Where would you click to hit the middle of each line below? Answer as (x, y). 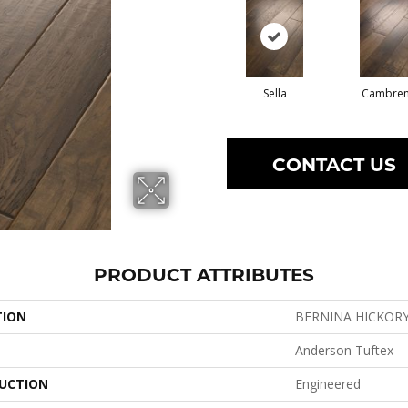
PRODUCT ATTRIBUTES (204, 274)
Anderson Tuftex (344, 350)
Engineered (328, 384)
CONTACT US (335, 163)
